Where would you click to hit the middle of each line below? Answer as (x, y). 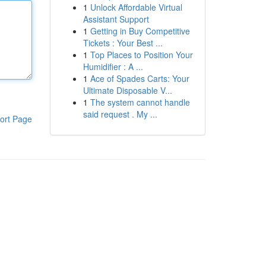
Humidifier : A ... (113, 66)
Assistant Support (116, 19)
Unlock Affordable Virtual (136, 7)
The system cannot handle (140, 102)
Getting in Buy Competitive (140, 31)
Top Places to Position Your (141, 55)
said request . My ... (120, 114)
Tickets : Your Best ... (123, 43)
